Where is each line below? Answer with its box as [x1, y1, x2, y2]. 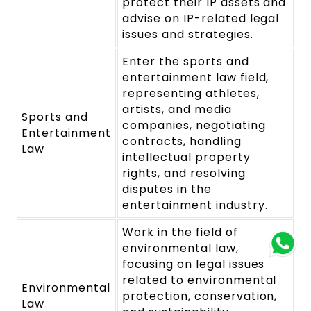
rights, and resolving [122, 165, 246, 181]
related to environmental [122, 271, 277, 288]
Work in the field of [122, 224, 238, 240]
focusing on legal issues [122, 255, 265, 272]
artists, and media [122, 101, 232, 117]
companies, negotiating [122, 117, 266, 133]
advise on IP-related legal [122, 10, 280, 26]
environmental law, [122, 239, 239, 256]
